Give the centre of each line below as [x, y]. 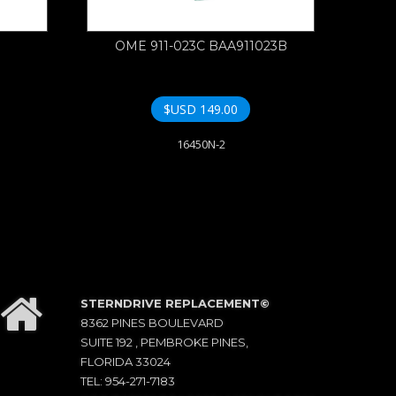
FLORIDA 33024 [126, 362]
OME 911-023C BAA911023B [201, 46]
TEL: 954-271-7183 [128, 381]
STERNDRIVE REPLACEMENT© [175, 304]
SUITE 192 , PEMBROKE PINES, [164, 343]
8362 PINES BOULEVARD [152, 323]
